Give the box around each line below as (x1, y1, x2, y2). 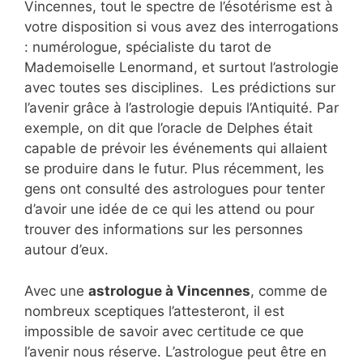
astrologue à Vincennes (88, 282, 250, 299)
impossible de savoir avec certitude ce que (24, 322, 304, 340)
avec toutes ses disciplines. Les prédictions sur (24, 79, 335, 96)
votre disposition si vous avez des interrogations (24, 19, 339, 36)
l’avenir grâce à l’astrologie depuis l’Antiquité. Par (24, 100, 339, 117)
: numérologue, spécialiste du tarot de (24, 39, 271, 56)
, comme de (250, 282, 327, 299)
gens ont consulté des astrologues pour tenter (24, 181, 325, 198)
